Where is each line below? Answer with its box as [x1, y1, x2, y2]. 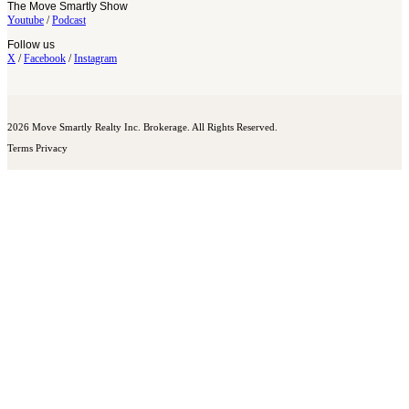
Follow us [7, 37, 55, 51]
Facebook [24, 51, 66, 65]
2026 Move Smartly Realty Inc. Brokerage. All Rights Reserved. [7, 121, 278, 132]
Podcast [52, 13, 86, 26]
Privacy [36, 142, 68, 153]
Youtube [7, 13, 44, 26]
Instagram [74, 51, 117, 65]
